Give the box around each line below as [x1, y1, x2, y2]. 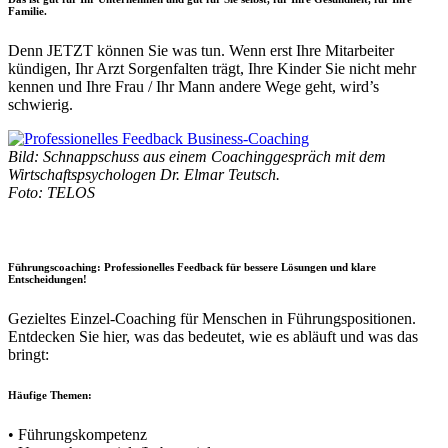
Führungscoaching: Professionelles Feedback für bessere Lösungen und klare [8, 261, 376, 274]
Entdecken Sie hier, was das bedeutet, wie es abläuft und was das [8, 328, 418, 346]
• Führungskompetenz [8, 426, 147, 444]
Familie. [8, 5, 47, 18]
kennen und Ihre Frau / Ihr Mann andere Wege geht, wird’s [8, 78, 379, 96]
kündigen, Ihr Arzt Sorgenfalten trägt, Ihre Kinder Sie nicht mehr [8, 60, 416, 78]
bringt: [8, 346, 49, 364]
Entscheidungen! [8, 273, 87, 286]
